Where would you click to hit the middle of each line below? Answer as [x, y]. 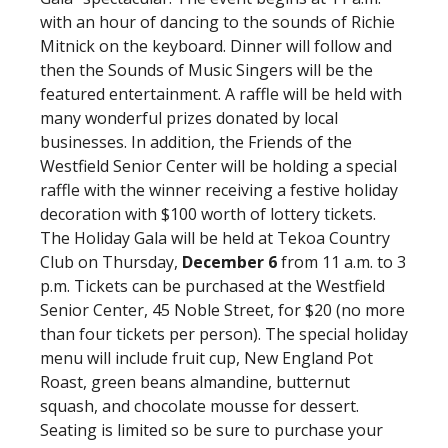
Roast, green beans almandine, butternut [194, 382]
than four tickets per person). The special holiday [223, 334]
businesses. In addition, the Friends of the [195, 142]
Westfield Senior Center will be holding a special [218, 166]
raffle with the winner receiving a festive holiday [218, 190]
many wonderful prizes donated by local [188, 118]
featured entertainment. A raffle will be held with [220, 94]
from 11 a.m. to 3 [341, 262]
